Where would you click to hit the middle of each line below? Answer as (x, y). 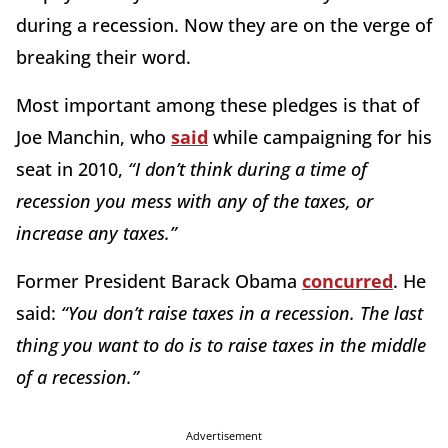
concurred (347, 280)
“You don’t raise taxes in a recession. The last (242, 312)
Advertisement (224, 435)
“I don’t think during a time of (247, 168)
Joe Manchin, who (93, 136)
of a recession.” (77, 376)
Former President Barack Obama (159, 280)
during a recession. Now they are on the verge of (224, 24)
